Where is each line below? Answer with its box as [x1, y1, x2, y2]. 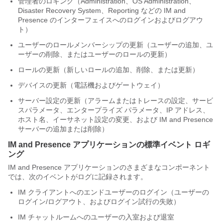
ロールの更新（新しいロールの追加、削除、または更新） [18, 66, 199, 74]
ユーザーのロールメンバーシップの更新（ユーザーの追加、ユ [18, 41, 213, 49]
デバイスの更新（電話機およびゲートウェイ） [18, 81, 164, 89]
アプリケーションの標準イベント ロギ [71, 140, 210, 149]
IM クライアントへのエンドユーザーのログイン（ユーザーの [18, 188, 209, 196]
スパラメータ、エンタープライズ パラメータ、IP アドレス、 [18, 106, 210, 114]
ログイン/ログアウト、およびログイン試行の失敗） [18, 198, 180, 206]
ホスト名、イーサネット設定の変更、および [18, 115, 159, 123]
